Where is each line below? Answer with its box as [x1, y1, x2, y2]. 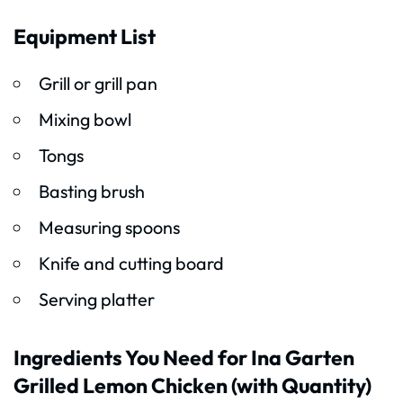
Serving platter [38, 288, 155, 311]
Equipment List [13, 23, 156, 50]
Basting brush [38, 180, 145, 203]
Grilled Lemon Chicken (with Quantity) [13, 372, 372, 399]
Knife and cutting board [38, 252, 224, 275]
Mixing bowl [38, 108, 131, 131]
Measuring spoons [38, 216, 180, 239]
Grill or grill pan [38, 72, 157, 95]
